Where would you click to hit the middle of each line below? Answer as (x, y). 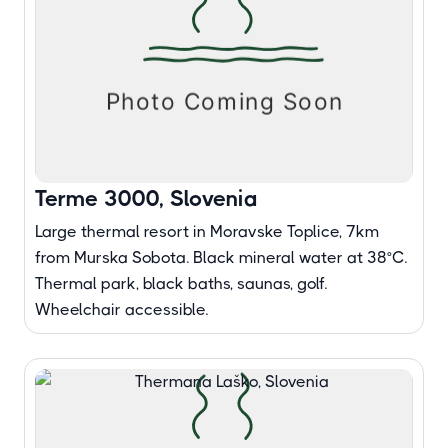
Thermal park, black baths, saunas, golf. (181, 283)
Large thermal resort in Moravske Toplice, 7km (207, 231)
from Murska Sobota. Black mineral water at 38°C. (221, 257)
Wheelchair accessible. (121, 309)
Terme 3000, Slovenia (146, 198)
